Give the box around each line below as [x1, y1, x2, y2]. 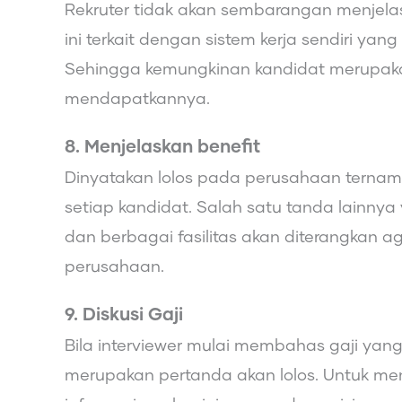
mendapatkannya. [65, 91, 210, 108]
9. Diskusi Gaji [65, 305, 183, 324]
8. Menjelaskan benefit [65, 137, 260, 156]
